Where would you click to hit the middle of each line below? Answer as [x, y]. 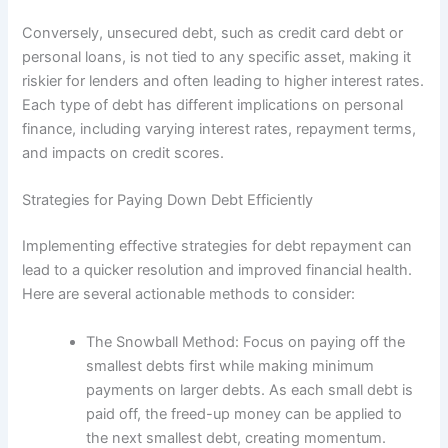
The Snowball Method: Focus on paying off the [246, 341]
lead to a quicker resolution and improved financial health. [217, 270]
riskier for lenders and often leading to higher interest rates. [223, 81]
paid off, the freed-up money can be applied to [244, 413]
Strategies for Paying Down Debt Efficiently [168, 200]
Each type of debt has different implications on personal [213, 105]
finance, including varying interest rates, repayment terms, [219, 129]
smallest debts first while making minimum [230, 365]
